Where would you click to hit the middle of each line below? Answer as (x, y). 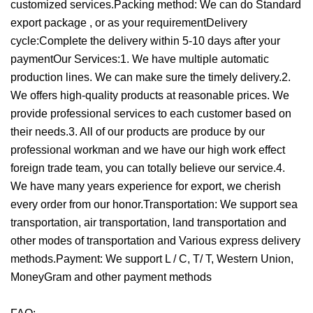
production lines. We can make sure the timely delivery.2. (151, 77)
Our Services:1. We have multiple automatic (161, 59)
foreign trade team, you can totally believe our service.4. (148, 168)
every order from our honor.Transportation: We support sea (154, 204)
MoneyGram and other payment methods (111, 277)
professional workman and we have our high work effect (148, 150)
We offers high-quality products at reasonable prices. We (150, 95)
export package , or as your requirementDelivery (129, 23)
